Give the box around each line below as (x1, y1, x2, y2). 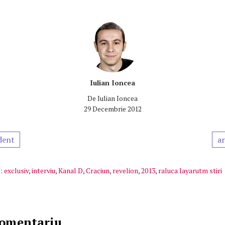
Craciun (86, 166, 109, 175)
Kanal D (58, 166, 83, 175)
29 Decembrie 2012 (83, 104, 142, 114)
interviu (32, 166, 55, 175)
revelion (113, 166, 138, 175)
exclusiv (4, 166, 29, 175)
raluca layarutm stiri (158, 166, 222, 175)
